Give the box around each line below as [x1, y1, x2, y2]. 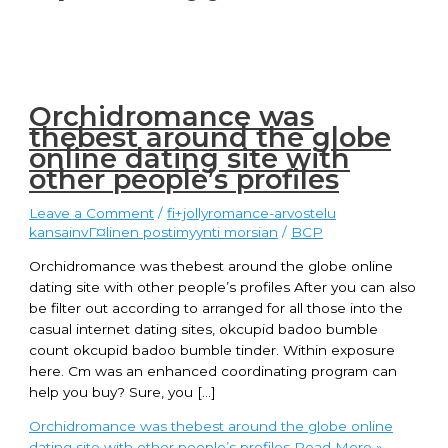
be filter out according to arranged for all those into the [29, 299, 404, 316]
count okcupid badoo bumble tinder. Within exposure [29, 341, 396, 358]
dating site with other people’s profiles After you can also [29, 278, 417, 295]
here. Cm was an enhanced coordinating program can [29, 362, 398, 379]
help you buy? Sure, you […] [29, 383, 217, 400]
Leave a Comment [29, 204, 155, 221]
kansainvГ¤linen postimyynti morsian [29, 223, 279, 240]
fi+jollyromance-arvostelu [167, 204, 337, 221]
